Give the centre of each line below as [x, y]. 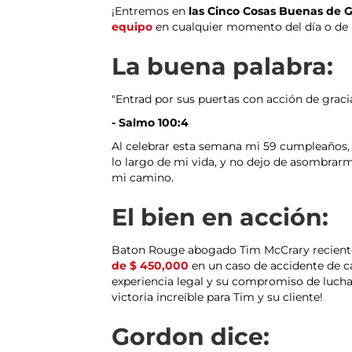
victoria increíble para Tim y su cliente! [217, 297]
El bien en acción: [220, 218]
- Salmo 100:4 [150, 123]
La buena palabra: [222, 67]
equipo [132, 27]
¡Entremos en [150, 11]
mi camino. [143, 178]
